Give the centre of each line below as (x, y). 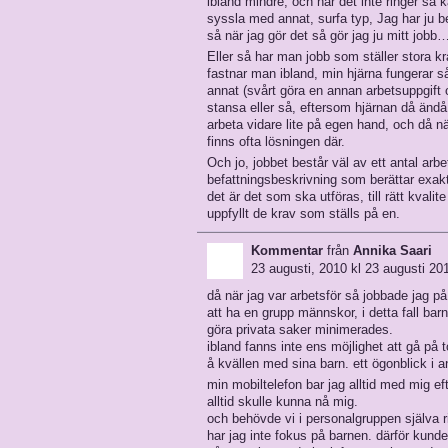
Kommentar (287, 250)
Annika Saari (392, 250)
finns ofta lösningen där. (276, 141)
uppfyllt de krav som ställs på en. (303, 213)
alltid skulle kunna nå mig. (282, 401)
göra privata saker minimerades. (300, 329)
